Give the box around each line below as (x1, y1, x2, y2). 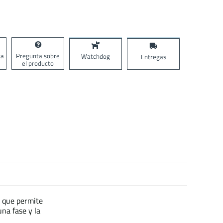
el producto (22, 58, 54, 68)
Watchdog (81, 51, 110, 61)
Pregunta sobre (16, 50, 60, 61)
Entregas (140, 51, 166, 62)
